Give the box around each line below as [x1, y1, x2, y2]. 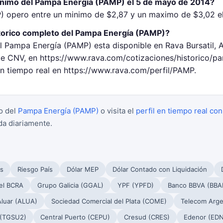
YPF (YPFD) [117, 181, 154, 189]
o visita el [99, 106, 136, 115]
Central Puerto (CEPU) [40, 213, 110, 221]
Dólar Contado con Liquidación [112, 165, 207, 173]
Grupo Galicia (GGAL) [37, 181, 104, 189]
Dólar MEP [67, 165, 99, 173]
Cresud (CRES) [124, 213, 170, 221]
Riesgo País [17, 165, 53, 173]
